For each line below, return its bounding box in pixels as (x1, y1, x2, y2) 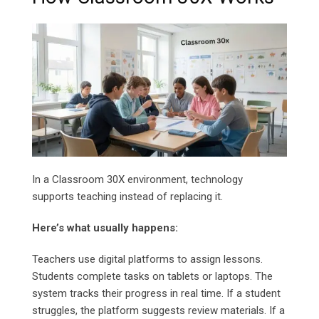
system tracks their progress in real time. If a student (32, 287, 281, 300)
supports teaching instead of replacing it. (32, 190, 223, 204)
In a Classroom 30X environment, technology (32, 173, 243, 187)
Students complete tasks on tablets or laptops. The (32, 270, 273, 283)
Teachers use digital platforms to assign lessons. (32, 253, 263, 266)
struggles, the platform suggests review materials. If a (32, 304, 285, 318)
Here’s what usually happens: (32, 221, 178, 235)
